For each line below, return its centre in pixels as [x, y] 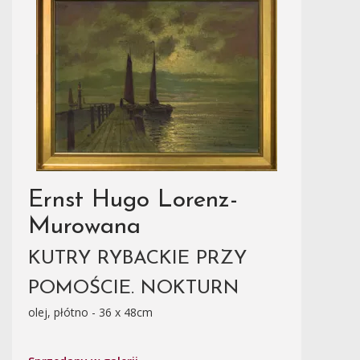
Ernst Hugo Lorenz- [133, 200]
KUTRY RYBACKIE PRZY [137, 259]
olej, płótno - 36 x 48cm [90, 312]
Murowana [84, 227]
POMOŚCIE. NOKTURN [134, 288]
